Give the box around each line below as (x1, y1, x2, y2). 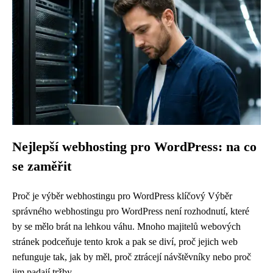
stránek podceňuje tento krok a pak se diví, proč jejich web (12, 236, 238, 247)
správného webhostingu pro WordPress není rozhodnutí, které (12, 206, 249, 216)
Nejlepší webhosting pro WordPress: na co (12, 140, 257, 154)
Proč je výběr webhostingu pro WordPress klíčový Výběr (12, 191, 232, 201)
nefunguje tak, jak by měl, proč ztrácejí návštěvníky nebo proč (12, 252, 251, 262)
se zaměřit (12, 159, 71, 174)
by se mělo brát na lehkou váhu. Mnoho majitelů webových (12, 221, 241, 232)
